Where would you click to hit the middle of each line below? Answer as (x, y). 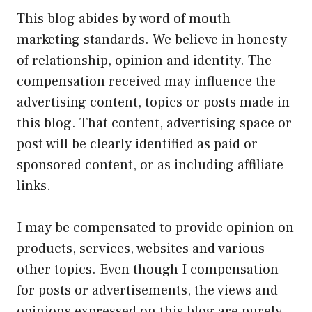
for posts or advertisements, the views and (147, 291)
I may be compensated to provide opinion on (155, 228)
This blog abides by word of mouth (124, 19)
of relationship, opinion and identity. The (144, 61)
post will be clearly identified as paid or (137, 145)
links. (34, 186)
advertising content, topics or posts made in (153, 103)
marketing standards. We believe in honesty (152, 40)
